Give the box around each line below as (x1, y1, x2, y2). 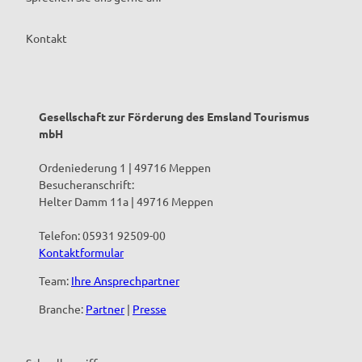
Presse (133, 301, 166, 316)
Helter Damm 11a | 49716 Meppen (39, 193, 213, 208)
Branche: (39, 301, 86, 316)
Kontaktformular (39, 244, 124, 259)
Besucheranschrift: (39, 176, 134, 192)
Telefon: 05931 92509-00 (39, 227, 168, 242)
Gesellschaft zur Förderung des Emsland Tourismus (39, 108, 309, 124)
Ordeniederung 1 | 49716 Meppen (39, 159, 211, 175)
